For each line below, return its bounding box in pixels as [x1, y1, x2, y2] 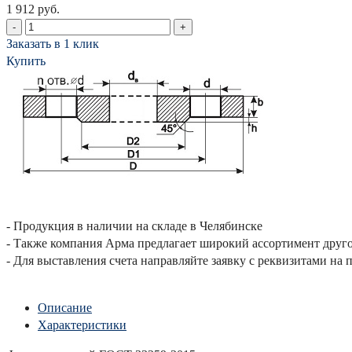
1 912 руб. [6, 2, 60, 16]
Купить [6, 53, 46, 68]
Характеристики [38, 317, 126, 332]
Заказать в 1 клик [6, 36, 99, 50]
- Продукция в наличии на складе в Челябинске [6, 218, 266, 233]
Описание [38, 300, 92, 314]
